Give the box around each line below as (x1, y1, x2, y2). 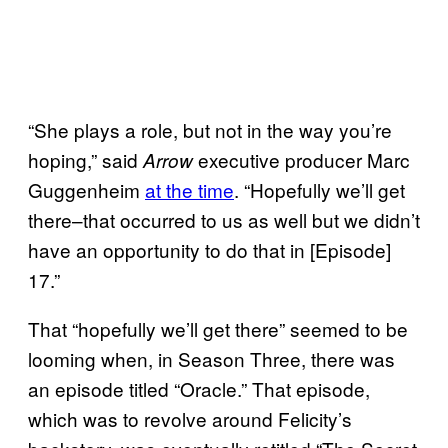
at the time (145, 175, 234, 203)
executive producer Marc (193, 145, 410, 173)
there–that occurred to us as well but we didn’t (28, 205, 420, 233)
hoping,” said (28, 145, 143, 173)
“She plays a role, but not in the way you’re (28, 115, 392, 143)
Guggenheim (28, 175, 145, 203)
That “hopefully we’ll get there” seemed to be (28, 314, 408, 342)
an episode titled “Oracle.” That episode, (28, 374, 370, 402)
